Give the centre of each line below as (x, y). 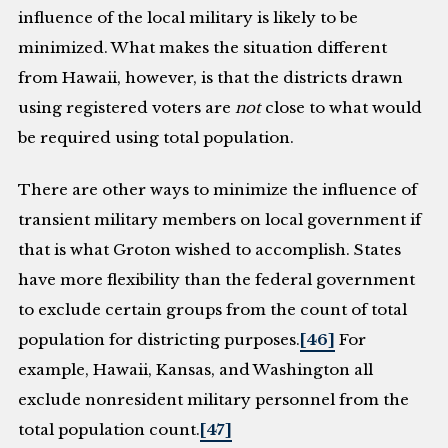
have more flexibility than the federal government (217, 280)
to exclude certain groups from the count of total (213, 310)
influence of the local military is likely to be (188, 17)
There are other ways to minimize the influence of (218, 190)
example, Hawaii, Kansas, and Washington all (196, 370)
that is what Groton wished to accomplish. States (210, 250)
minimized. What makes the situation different (203, 47)
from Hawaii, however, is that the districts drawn (211, 77)
